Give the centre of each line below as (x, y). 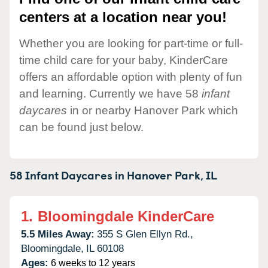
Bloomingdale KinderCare (126, 216)
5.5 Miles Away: (58, 234)
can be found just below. (81, 127)
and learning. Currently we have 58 (110, 93)
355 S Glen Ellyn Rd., (145, 234)
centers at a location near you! (123, 17)
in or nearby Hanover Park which (153, 110)
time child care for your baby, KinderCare (124, 60)
